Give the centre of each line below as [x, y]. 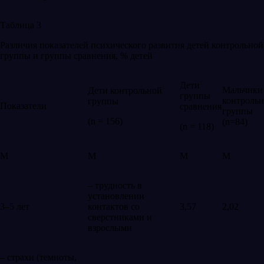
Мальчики [242, 90]
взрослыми [110, 227]
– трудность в [115, 185]
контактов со [114, 206]
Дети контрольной [125, 90]
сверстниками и [120, 217]
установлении [116, 196]
